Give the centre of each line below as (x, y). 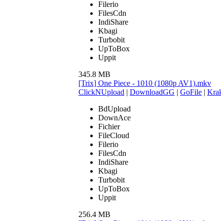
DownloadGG (152, 92)
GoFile (191, 92)
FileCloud (114, 135)
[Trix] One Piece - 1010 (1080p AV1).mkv (145, 83)
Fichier (109, 126)
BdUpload (114, 109)
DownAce (114, 117)
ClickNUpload (101, 92)
